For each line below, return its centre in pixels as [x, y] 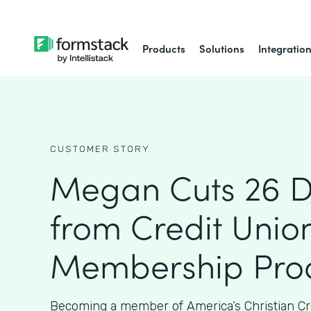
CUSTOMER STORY [100, 149]
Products [164, 48]
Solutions [222, 48]
